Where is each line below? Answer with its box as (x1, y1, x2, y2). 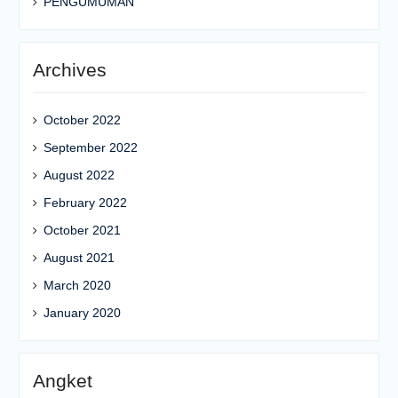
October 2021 (43, 223, 121, 237)
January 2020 (43, 306, 121, 320)
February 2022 (43, 195, 127, 210)
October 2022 (43, 113, 121, 127)
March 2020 (43, 278, 111, 292)
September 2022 (43, 140, 138, 155)
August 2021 (43, 251, 115, 265)
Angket (32, 370, 92, 391)
